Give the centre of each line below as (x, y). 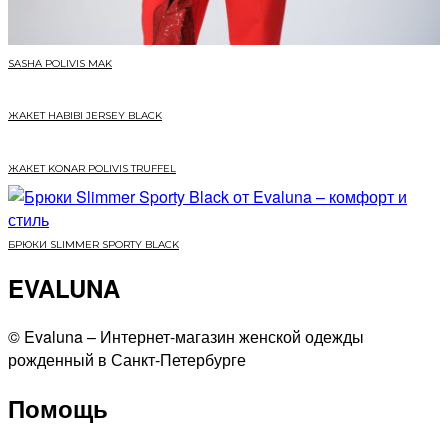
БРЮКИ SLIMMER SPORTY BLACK (93, 244)
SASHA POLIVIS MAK (60, 63)
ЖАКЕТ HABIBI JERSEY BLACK (85, 116)
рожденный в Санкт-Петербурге (127, 359)
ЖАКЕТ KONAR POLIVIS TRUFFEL (92, 169)
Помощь (58, 407)
